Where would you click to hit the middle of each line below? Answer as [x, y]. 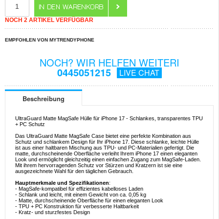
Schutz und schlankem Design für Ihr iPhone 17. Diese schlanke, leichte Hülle [107, 142]
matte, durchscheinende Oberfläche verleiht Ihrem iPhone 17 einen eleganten [106, 154]
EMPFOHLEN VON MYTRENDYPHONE [50, 40]
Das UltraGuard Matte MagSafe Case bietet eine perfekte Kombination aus [103, 136]
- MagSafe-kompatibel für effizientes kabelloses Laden [79, 189]
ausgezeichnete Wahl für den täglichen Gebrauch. [74, 171]
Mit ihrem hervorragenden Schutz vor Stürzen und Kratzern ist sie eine [99, 165]
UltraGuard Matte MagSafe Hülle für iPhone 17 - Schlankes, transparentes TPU [109, 119]
